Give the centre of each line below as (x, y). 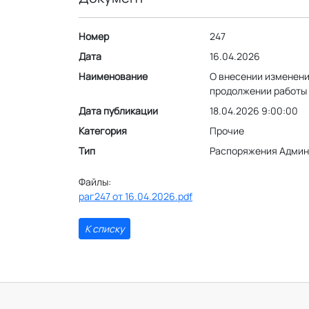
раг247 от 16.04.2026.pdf (136, 196)
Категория (103, 131)
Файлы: (95, 182)
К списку (104, 229)
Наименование (113, 76)
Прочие (227, 131)
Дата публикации (118, 111)
